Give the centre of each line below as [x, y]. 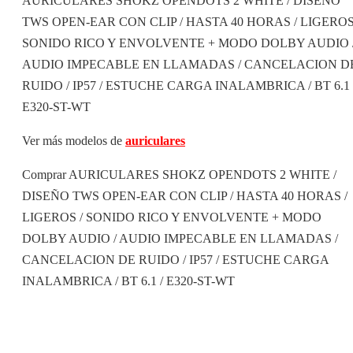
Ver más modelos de [72, 140]
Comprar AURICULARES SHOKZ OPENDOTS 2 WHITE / [179, 174]
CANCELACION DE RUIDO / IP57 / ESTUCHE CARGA [175, 259]
